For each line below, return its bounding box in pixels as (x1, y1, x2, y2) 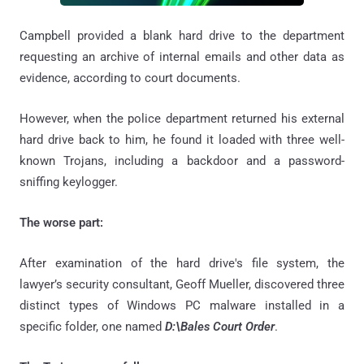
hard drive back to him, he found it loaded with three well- (19, 132, 344, 147)
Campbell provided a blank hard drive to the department (19, 28, 344, 43)
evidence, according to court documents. (19, 70, 240, 85)
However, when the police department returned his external (19, 110, 344, 126)
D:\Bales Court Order (165, 318, 275, 334)
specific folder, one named (19, 318, 165, 334)
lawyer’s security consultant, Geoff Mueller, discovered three (19, 276, 344, 292)
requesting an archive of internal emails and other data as (19, 49, 344, 64)
